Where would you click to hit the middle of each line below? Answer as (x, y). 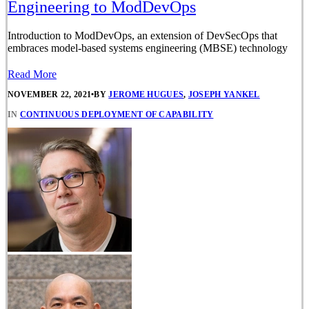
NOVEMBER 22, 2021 (50, 95)
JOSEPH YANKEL (224, 95)
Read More (32, 74)
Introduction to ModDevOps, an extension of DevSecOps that (142, 35)
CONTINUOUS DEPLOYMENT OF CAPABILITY (117, 115)
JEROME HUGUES (146, 95)
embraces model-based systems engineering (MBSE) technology (148, 48)
